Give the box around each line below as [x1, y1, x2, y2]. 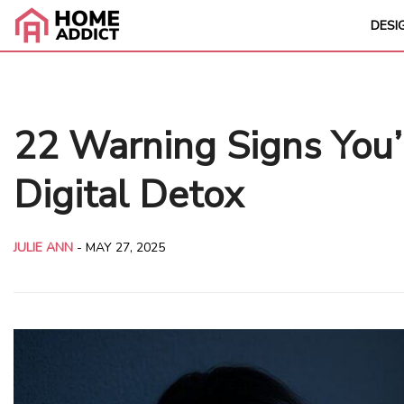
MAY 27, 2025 [86, 238, 165, 256]
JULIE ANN [14, 238, 73, 256]
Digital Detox [14, 170, 243, 221]
